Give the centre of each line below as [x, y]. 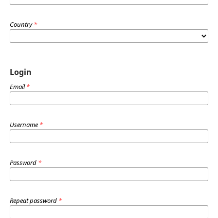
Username [24, 124]
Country [21, 24]
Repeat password [34, 200]
